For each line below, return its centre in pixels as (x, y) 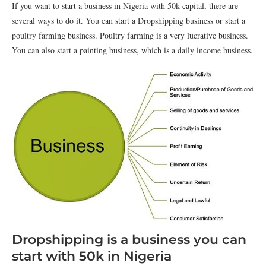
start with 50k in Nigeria (92, 256)
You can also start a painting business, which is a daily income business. (132, 50)
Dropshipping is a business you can (129, 240)
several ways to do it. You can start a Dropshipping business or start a (129, 20)
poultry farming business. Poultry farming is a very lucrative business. (130, 35)
